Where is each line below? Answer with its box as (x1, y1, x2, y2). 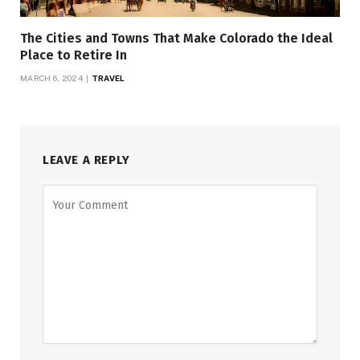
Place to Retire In (20, 47, 127, 63)
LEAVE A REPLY (43, 153, 130, 168)
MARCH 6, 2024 (20, 73, 83, 84)
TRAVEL (92, 73, 125, 84)
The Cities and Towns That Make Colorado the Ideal (20, 31, 333, 47)
